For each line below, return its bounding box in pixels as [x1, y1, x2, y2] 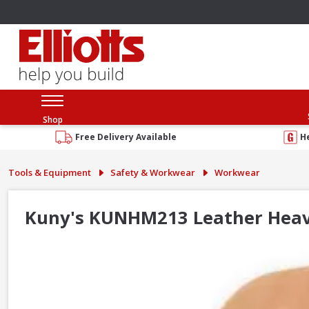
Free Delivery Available [75, 130, 177, 143]
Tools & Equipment [8, 166, 91, 179]
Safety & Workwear [110, 166, 195, 179]
